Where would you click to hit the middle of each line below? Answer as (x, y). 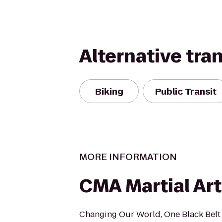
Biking (109, 91)
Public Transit (186, 91)
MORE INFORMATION (128, 157)
